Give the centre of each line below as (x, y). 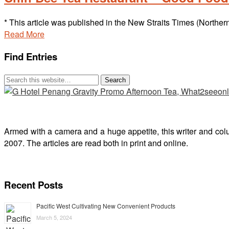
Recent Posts (33, 185)
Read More (24, 34)
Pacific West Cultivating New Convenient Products (106, 206)
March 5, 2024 (54, 217)
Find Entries (31, 56)
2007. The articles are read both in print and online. (96, 143)
